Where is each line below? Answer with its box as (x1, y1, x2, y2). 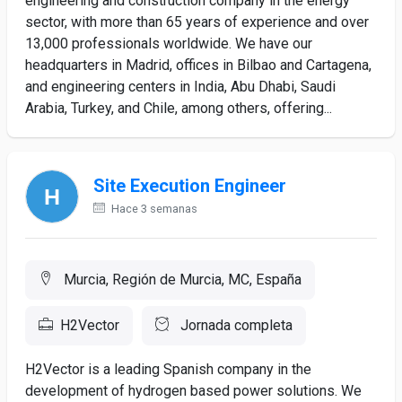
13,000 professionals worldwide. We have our (25, 35, 312, 52)
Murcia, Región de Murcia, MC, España (60, 271, 301, 288)
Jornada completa (177, 317, 293, 334)
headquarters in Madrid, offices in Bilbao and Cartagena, (25, 57, 371, 74)
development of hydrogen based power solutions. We (25, 382, 362, 399)
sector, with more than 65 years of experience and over (25, 13, 369, 31)
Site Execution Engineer (93, 175, 286, 197)
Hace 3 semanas (109, 202, 197, 215)
